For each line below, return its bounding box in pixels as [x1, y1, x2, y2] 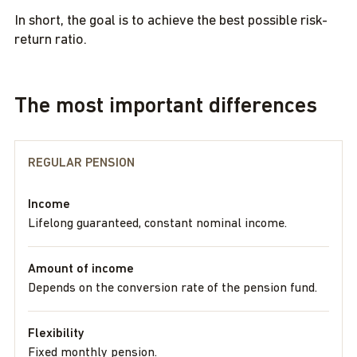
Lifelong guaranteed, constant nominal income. [28, 218, 287, 230]
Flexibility [28, 328, 84, 340]
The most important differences [14, 96, 317, 118]
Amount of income [28, 263, 134, 276]
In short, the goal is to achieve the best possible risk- [14, 14, 328, 29]
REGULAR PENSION [28, 157, 135, 170]
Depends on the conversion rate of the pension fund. [28, 282, 317, 295]
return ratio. [14, 33, 87, 48]
